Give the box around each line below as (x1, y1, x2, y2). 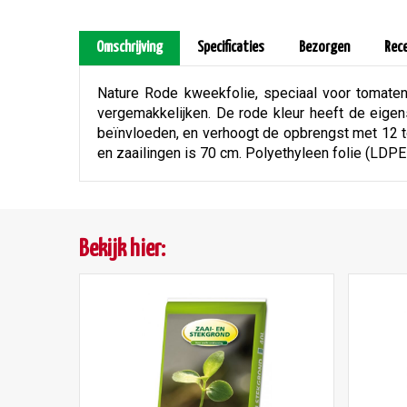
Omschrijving (96, 40, 163, 55)
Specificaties (197, 40, 264, 55)
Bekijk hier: (79, 237, 165, 262)
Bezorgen (299, 40, 350, 55)
